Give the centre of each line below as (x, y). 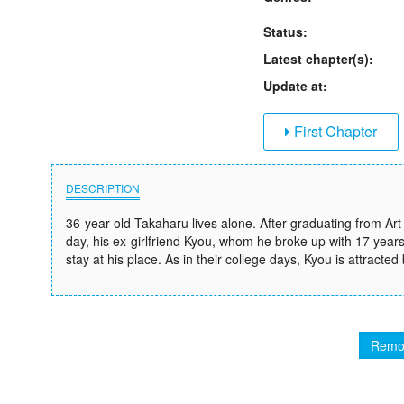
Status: (285, 32)
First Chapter (334, 131)
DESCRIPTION (103, 188)
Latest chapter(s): (318, 59)
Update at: (295, 86)
